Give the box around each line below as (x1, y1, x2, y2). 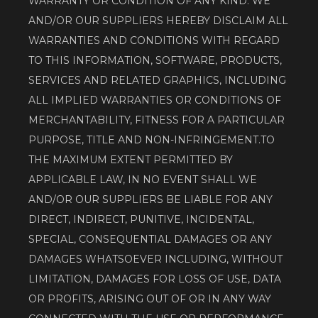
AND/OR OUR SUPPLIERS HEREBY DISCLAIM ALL (28, 14, 288, 28)
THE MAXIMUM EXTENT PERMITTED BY (28, 153, 233, 167)
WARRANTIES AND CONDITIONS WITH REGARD (28, 34, 280, 48)
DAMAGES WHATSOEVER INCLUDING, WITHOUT (28, 253, 283, 266)
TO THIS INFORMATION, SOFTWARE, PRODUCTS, (28, 54, 282, 67)
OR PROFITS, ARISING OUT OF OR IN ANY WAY (28, 292, 271, 306)
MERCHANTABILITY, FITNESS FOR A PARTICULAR (28, 114, 285, 127)
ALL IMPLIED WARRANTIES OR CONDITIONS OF (28, 94, 281, 107)
